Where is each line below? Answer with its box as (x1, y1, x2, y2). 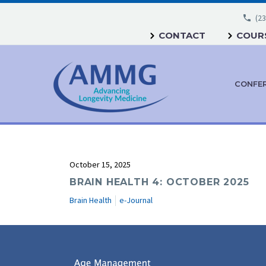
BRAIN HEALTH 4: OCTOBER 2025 (69, 176, 249, 188)
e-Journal (119, 195, 153, 205)
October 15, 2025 (69, 159, 131, 170)
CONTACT (159, 30, 205, 41)
